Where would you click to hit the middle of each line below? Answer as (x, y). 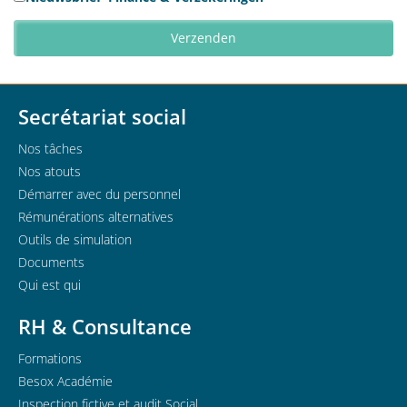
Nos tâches (50, 149)
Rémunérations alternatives (96, 217)
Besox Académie (65, 381)
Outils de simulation (75, 239)
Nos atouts (50, 171)
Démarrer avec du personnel (99, 194)
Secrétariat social (102, 116)
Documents (51, 262)
